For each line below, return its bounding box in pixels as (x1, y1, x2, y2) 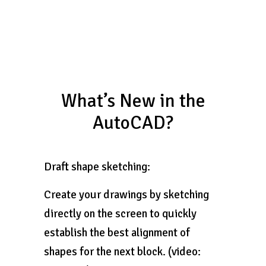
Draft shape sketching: (44, 160, 150, 174)
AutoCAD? (93, 112, 173, 134)
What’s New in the (61, 90, 205, 112)
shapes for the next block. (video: (44, 245, 201, 259)
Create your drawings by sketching (44, 188, 209, 202)
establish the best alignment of (44, 226, 190, 240)
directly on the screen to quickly (44, 207, 197, 221)
